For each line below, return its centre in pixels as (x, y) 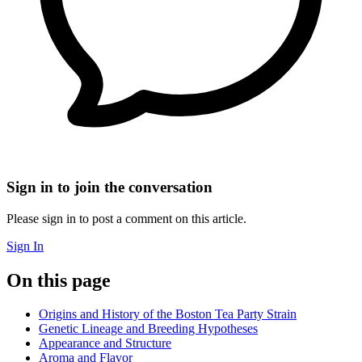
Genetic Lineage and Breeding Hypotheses (148, 329)
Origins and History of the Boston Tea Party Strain (168, 314)
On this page (59, 280)
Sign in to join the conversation (109, 187)
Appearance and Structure (105, 343)
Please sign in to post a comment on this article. (126, 218)
